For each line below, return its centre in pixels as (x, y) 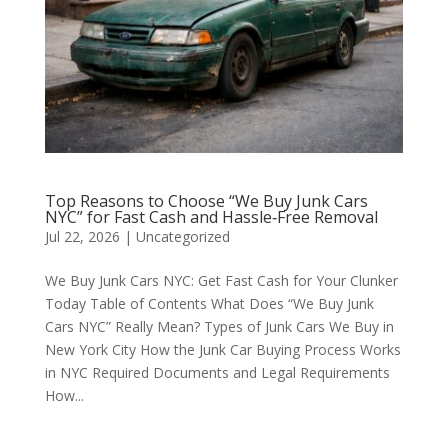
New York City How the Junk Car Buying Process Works (222, 349)
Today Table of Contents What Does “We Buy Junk (209, 303)
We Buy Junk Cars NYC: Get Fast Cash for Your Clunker (221, 280)
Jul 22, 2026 (82, 236)
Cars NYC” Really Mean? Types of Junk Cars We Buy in (219, 326)
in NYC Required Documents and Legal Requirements (217, 372)
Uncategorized (182, 236)
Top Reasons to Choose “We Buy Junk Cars (206, 201)
